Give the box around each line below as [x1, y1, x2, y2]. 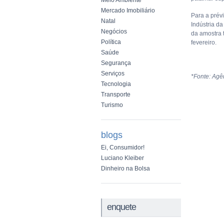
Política [101, 38, 121, 45]
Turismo [101, 101, 123, 108]
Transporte [101, 91, 130, 98]
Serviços [101, 70, 124, 77]
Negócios [101, 28, 127, 35]
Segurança [101, 59, 131, 66]
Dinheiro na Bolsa [101, 165, 150, 172]
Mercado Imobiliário [101, 7, 155, 14]
